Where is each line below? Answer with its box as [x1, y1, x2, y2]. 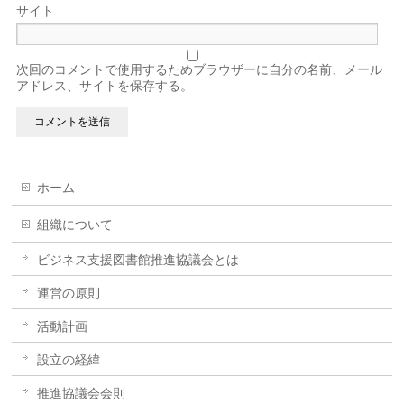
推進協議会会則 [37, 386, 126, 400]
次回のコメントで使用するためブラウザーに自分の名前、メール [16, 62, 383, 77]
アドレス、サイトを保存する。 [16, 78, 194, 93]
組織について [37, 217, 114, 232]
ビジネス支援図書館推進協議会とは [37, 252, 240, 267]
